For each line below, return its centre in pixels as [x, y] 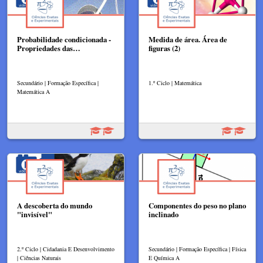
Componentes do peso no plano [197, 206]
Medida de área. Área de [188, 40]
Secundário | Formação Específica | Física [197, 249]
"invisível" [35, 215]
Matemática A [33, 92]
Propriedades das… [49, 48]
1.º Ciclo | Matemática [175, 83]
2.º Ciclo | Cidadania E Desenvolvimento [66, 249]
